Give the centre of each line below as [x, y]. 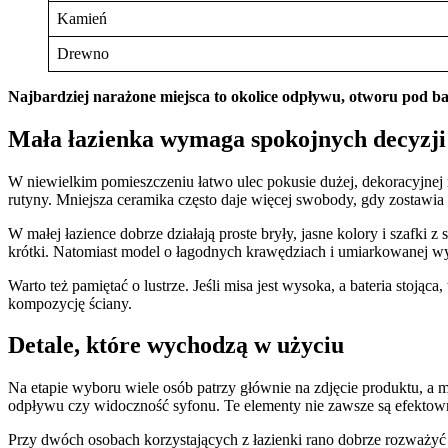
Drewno [83, 53]
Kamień [82, 18]
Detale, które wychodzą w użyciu [176, 345]
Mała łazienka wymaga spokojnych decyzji [227, 138]
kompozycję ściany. [70, 303]
